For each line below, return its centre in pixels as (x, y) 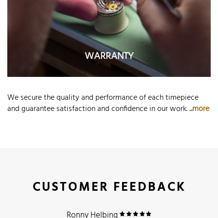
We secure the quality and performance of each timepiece (103, 98)
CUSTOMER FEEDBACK (109, 188)
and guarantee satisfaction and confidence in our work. (98, 109)
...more (199, 109)
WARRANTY (109, 57)
